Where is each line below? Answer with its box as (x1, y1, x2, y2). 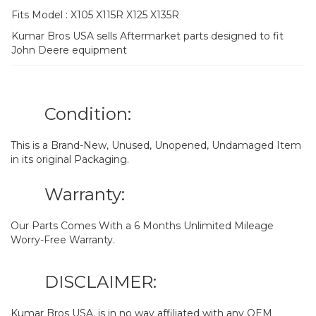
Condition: (44, 104, 131, 125)
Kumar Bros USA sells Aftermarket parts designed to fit (11, 30, 284, 43)
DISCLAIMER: (44, 272, 157, 293)
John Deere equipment (11, 44, 127, 57)
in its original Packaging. (11, 153, 129, 166)
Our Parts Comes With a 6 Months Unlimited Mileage (11, 219, 274, 233)
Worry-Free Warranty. (11, 233, 115, 247)
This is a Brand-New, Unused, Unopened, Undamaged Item (11, 139, 301, 152)
